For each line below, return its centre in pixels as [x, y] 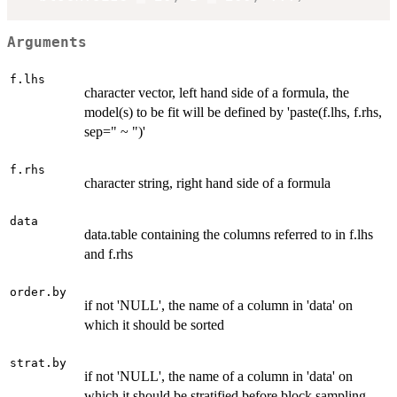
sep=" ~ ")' [115, 131]
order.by [38, 292]
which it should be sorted [154, 324]
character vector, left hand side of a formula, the [217, 92]
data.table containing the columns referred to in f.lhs [229, 234]
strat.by [38, 362]
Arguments [47, 43]
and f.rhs [109, 253]
